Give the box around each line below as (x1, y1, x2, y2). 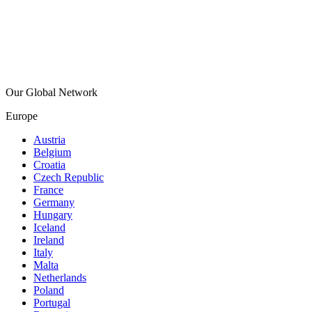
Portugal (33, 296, 70, 309)
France (33, 183, 63, 196)
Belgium (33, 146, 71, 158)
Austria (33, 133, 65, 146)
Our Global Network (6, 86, 97, 98)
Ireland (33, 233, 64, 246)
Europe (6, 109, 38, 122)
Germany (33, 196, 75, 208)
